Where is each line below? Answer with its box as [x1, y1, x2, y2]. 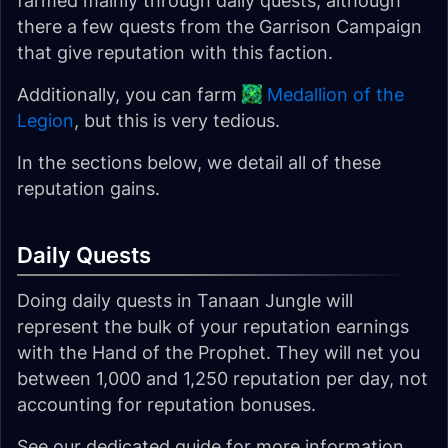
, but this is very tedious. [74, 110, 280, 131]
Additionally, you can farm [17, 84, 242, 105]
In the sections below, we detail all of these [17, 152, 381, 173]
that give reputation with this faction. [17, 42, 333, 63]
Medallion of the [267, 84, 404, 105]
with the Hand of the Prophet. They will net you [17, 342, 420, 363]
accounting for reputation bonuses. [17, 394, 316, 415]
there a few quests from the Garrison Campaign [17, 16, 422, 37]
